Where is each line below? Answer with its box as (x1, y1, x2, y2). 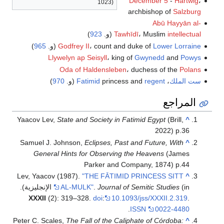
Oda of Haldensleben (59, 65, 126, 73)
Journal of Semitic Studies (97, 183, 180, 191)
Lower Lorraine (152, 41, 201, 50)
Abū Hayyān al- (152, 19, 201, 27)
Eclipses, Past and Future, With (84, 138, 184, 146)
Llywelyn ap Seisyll (47, 53, 107, 62)
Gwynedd (134, 53, 164, 62)
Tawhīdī (113, 30, 138, 38)
